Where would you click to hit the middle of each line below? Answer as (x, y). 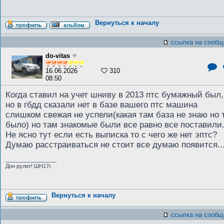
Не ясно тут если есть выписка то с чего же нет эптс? (111, 135)
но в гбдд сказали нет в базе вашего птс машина (101, 105)
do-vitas (58, 56)
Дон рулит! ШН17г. (29, 166)
